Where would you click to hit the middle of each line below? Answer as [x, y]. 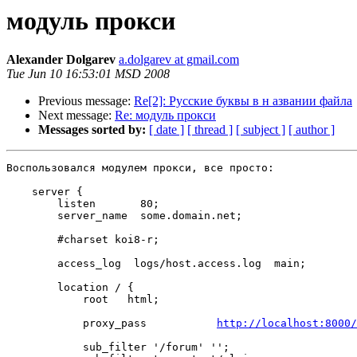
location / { [70, 288]
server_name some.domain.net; [124, 216]
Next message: [76, 116]
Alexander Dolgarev [61, 60]
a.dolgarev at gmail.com [179, 60]
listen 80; [83, 204]
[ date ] [167, 130]
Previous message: [86, 101]
